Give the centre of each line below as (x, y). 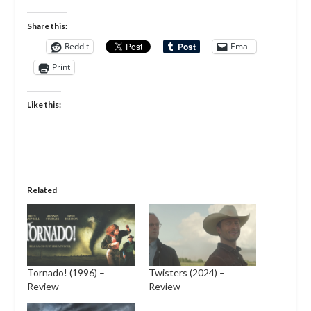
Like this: (44, 104)
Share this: (47, 26)
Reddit (76, 47)
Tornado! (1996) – (66, 272)
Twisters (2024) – (187, 272)
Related (42, 190)
